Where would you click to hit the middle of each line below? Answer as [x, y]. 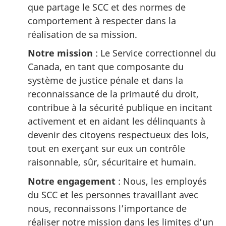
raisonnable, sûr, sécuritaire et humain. [112, 162]
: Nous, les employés [161, 181]
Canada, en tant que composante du [106, 66]
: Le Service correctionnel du [154, 53]
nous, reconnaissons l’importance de [107, 209]
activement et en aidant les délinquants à [117, 121]
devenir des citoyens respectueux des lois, [118, 134]
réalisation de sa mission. [82, 34]
